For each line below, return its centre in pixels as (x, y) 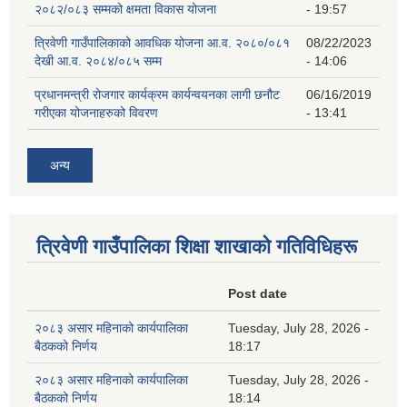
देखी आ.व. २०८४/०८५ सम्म (98, 61)
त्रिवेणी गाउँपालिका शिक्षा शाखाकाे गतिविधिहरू (197, 247)
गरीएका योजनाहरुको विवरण (96, 113)
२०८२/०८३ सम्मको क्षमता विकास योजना (125, 10)
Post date (258, 294)
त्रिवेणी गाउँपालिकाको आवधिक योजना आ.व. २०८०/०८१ (162, 43)
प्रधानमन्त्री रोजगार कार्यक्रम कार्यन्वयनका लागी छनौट (157, 95)
